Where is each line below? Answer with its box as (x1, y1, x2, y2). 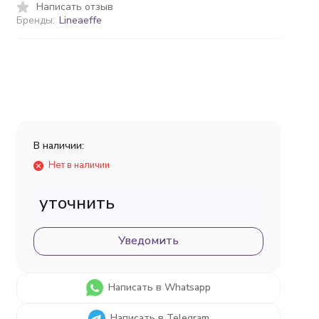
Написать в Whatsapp (108, 281, 211, 294)
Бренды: (16, 14, 56, 27)
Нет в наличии (48, 159, 110, 172)
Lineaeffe (58, 14, 102, 27)
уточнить (39, 192, 115, 214)
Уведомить (118, 233, 179, 249)
